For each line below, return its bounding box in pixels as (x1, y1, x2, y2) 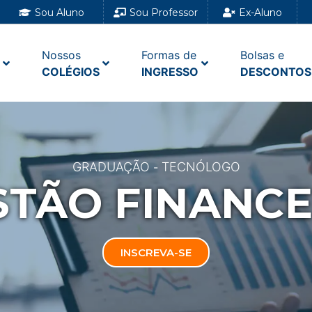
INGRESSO (141, 64, 198, 79)
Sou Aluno (35, 6, 85, 19)
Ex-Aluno (238, 6, 282, 19)
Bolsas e (240, 47, 284, 62)
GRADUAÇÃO (72, 159, 150, 175)
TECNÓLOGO (161, 159, 240, 175)
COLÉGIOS (41, 64, 100, 79)
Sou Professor (129, 6, 198, 19)
